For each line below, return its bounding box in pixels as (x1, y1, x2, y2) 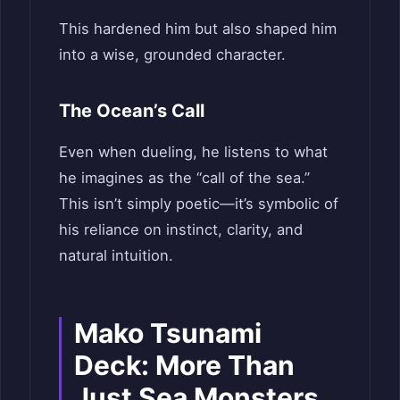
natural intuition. (59, 246, 173, 264)
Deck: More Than (74, 348, 295, 381)
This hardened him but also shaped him (59, 19, 337, 37)
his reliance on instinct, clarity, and (59, 220, 303, 238)
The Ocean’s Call (59, 99, 204, 121)
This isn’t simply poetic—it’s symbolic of (59, 194, 338, 212)
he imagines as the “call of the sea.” (59, 168, 310, 187)
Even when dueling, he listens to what (59, 142, 328, 161)
